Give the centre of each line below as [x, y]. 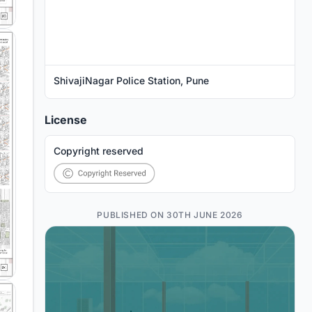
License [66, 120]
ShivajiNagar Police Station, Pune [131, 81]
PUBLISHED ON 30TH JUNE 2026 [170, 215]
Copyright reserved [99, 151]
